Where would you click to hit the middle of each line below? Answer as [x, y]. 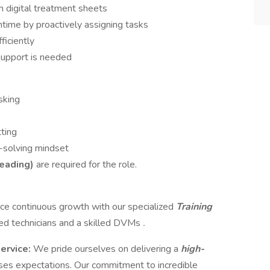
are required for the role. [85, 165]
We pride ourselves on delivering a [107, 249]
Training [194, 207]
